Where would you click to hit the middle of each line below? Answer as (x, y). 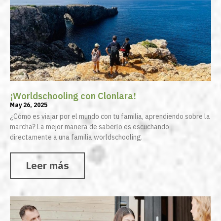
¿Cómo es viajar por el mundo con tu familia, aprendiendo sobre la (110, 117)
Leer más (47, 166)
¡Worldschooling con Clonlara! (73, 96)
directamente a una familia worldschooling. (76, 137)
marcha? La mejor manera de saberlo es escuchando (90, 127)
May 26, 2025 (29, 105)
